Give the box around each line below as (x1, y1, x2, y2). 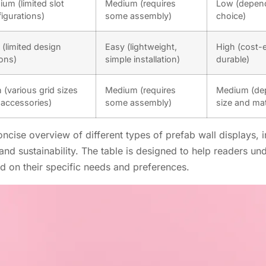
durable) (216, 54, 249, 65)
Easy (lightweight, (105, 42, 177, 52)
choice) (216, 11, 246, 21)
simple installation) (105, 54, 180, 65)
